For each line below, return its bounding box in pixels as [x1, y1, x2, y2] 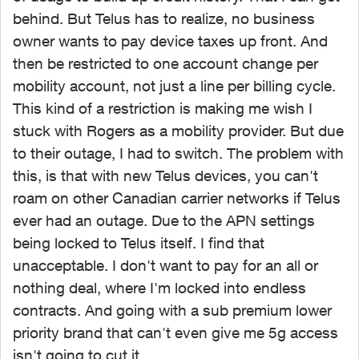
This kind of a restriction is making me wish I [13, 99, 313, 117]
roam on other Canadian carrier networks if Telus [13, 189, 341, 207]
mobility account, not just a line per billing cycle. [13, 77, 336, 95]
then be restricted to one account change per [13, 54, 318, 72]
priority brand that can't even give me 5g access [13, 324, 338, 341]
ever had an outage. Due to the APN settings [13, 212, 315, 229]
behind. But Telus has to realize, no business [13, 10, 315, 27]
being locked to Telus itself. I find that [13, 234, 264, 252]
